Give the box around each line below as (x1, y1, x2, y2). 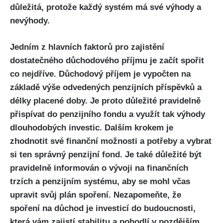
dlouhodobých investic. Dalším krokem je (10, 122, 173, 132)
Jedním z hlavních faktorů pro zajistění (10, 42, 164, 52)
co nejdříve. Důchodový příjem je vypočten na (10, 69, 191, 79)
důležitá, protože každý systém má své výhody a (10, 2, 201, 12)
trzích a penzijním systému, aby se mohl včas (10, 176, 190, 186)
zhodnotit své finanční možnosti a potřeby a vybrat (10, 136, 212, 146)
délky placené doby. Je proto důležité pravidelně (10, 96, 201, 106)
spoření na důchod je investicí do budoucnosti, (10, 203, 196, 213)
